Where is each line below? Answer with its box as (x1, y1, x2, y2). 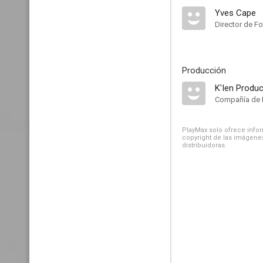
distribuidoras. (182, 141, 227, 149)
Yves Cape (215, 8, 256, 18)
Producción (182, 65, 226, 76)
